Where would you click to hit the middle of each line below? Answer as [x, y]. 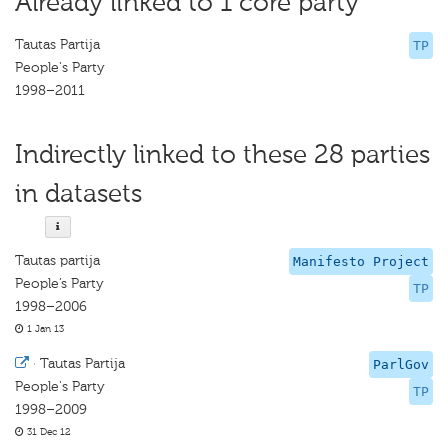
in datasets [78, 193]
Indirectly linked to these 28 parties [222, 154]
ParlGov [401, 364]
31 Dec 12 [47, 432]
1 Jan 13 [44, 329]
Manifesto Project [361, 261]
